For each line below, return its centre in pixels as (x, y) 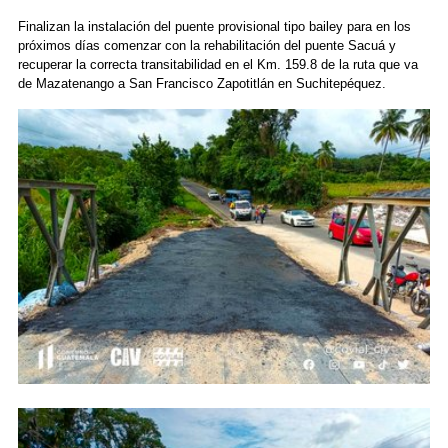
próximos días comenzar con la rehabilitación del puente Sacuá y (206, 46)
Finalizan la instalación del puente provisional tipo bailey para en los (214, 27)
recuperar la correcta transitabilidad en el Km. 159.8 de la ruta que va (217, 65)
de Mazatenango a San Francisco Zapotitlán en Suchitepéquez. (201, 84)
